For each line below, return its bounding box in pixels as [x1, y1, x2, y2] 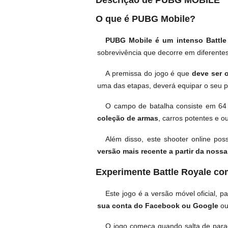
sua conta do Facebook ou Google [97, 201, 219, 210]
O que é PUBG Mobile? [96, 14, 195, 24]
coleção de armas [97, 114, 159, 123]
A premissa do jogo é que [105, 69, 192, 77]
